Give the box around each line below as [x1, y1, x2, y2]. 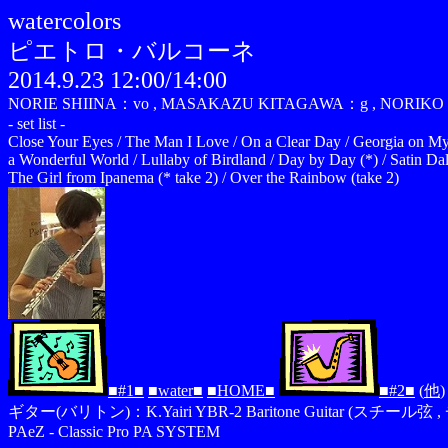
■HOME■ [207, 382, 275, 399]
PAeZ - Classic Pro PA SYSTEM [8, 423, 220, 440]
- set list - [8, 115, 65, 132]
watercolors [8, 8, 121, 34]
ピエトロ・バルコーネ [8, 38, 256, 64]
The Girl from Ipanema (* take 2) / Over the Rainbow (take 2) [8, 169, 399, 186]
